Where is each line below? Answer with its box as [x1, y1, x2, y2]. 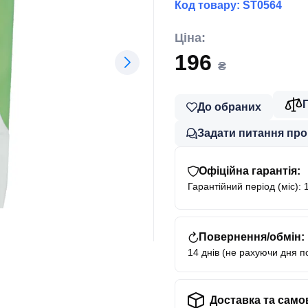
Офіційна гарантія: [199, 164, 300, 177]
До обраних [197, 101, 261, 113]
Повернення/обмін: [199, 231, 305, 243]
